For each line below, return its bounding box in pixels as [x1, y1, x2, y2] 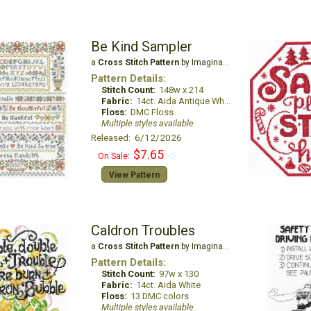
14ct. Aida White [135, 280, 201, 290]
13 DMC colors [130, 291, 189, 301]
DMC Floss [130, 107, 174, 117]
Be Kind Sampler [90, 38, 192, 55]
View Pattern [108, 170, 160, 180]
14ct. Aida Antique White [135, 96, 224, 106]
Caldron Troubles [90, 222, 195, 239]
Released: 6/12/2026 [90, 132, 182, 143]
